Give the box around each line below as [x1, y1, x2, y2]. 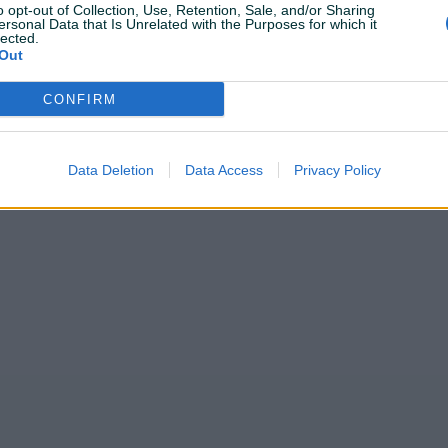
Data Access [184, 162, 263, 178]
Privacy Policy [293, 162, 381, 178]
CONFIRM [42, 91, 117, 107]
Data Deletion [67, 162, 154, 178]
